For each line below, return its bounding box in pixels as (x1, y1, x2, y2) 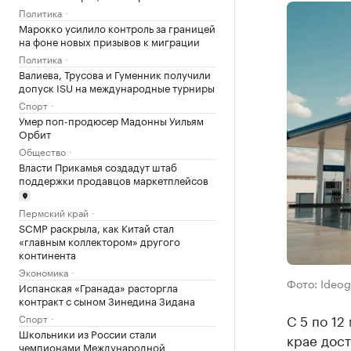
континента (19, 245, 76, 262)
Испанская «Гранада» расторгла (19, 278, 178, 295)
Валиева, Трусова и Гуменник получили (19, 66, 211, 81)
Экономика (19, 263, 68, 279)
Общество (19, 143, 66, 158)
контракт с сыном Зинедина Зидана (19, 291, 195, 308)
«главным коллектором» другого (19, 232, 180, 248)
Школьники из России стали (19, 324, 157, 341)
